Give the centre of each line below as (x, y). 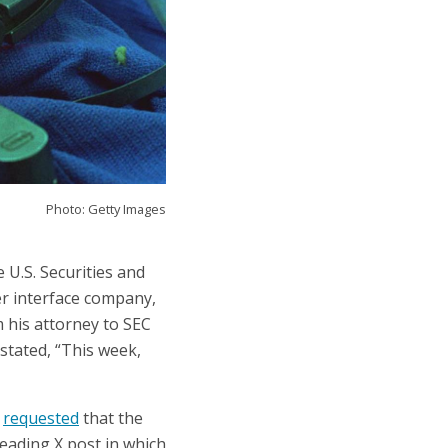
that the (111, 418)
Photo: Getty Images (106, 209)
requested (41, 418)
